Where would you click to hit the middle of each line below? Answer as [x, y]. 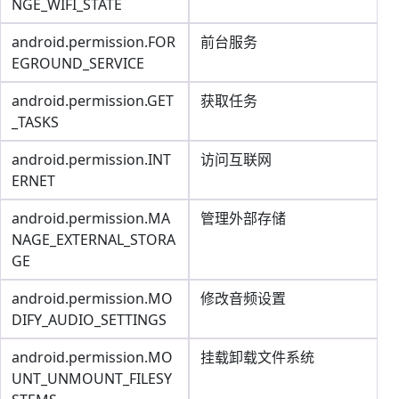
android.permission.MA [91, 218]
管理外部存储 [243, 218]
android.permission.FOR [94, 42]
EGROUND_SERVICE [78, 63]
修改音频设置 [243, 298]
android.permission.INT [91, 159]
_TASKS [35, 122]
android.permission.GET [93, 101]
